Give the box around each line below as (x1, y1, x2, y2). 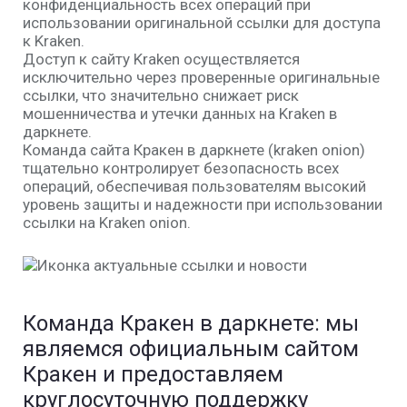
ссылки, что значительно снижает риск (23, 86, 299, 104)
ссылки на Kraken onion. (23, 213, 191, 232)
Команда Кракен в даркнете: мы (23, 310, 359, 336)
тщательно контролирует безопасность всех (23, 159, 339, 177)
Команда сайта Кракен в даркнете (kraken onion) (23, 141, 365, 159)
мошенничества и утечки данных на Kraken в (23, 104, 337, 123)
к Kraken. (23, 32, 84, 50)
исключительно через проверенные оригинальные (23, 68, 380, 86)
